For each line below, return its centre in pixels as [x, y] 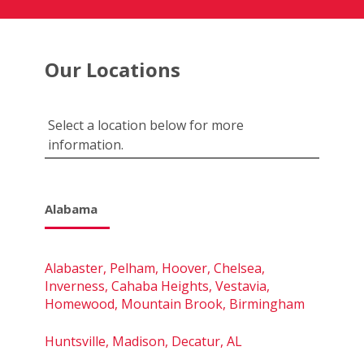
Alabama [71, 208]
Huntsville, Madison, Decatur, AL [143, 341]
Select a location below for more [146, 125]
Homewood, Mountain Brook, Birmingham [175, 303]
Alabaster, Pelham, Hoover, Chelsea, [155, 268]
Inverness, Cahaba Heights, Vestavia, [157, 286]
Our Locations [113, 69]
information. [86, 144]
